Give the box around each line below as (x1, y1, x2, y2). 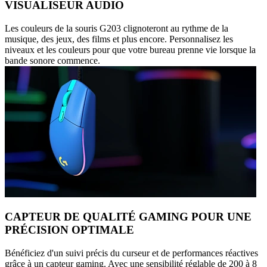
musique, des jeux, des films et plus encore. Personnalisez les (5, 33, 233, 44)
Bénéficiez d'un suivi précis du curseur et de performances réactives (5, 247, 258, 258)
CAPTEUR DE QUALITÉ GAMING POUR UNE (5, 210, 252, 223)
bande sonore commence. (5, 55, 100, 66)
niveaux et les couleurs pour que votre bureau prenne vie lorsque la (5, 44, 256, 55)
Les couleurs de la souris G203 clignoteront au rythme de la (5, 23, 228, 33)
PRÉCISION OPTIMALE (5, 223, 134, 237)
